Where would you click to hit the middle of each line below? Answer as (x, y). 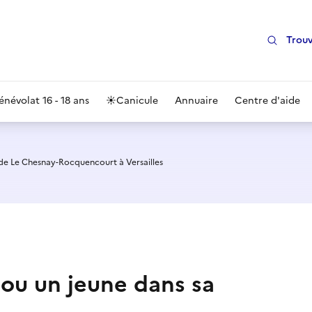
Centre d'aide (267, 101)
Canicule (137, 101)
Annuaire (196, 101)
